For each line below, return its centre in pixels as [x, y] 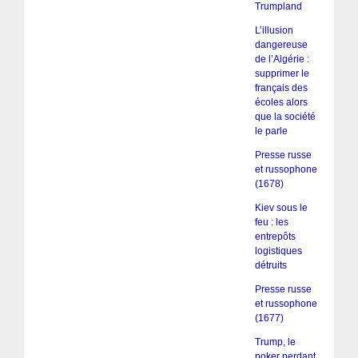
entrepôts [275, 237]
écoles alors [281, 103]
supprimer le [282, 74]
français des [281, 88]
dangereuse [281, 45]
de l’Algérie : [282, 60]
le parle [271, 131]
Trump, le [275, 342]
